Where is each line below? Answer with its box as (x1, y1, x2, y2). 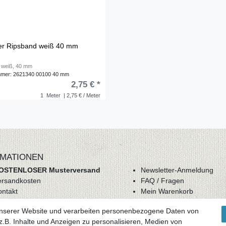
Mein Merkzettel (141, 197, 192, 206)
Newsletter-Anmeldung (141, 165, 213, 174)
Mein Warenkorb (141, 187, 193, 195)
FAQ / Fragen (141, 176, 184, 185)
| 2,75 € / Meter (62, 92, 100, 98)
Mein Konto (141, 208, 177, 216)
